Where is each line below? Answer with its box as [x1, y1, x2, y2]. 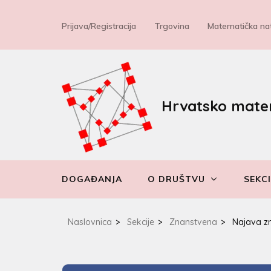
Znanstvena [169, 216, 217, 227]
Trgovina [154, 20, 189, 31]
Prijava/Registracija [62, 20, 136, 31]
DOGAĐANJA [62, 174, 122, 185]
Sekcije [127, 216, 154, 227]
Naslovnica [68, 216, 112, 227]
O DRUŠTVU [148, 174, 205, 185]
